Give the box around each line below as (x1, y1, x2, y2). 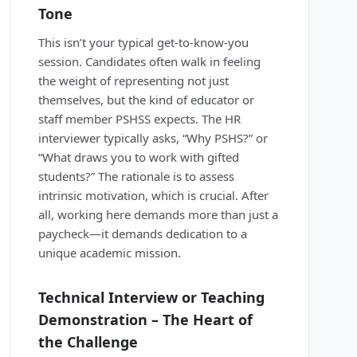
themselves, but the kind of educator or (38, 92, 254, 108)
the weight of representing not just (38, 73, 229, 89)
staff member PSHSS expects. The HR (38, 111, 241, 127)
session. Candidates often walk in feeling (38, 53, 261, 70)
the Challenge (38, 332, 138, 352)
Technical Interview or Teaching (38, 288, 265, 308)
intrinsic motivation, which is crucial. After (38, 187, 269, 204)
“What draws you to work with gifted (38, 149, 239, 166)
